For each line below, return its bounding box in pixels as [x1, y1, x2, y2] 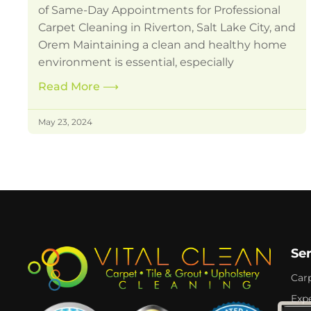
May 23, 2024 [38, 117, 93, 128]
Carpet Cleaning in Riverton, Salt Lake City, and [38, 21, 296, 35]
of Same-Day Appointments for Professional [38, 3, 281, 17]
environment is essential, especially [38, 56, 235, 69]
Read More [38, 80, 103, 94]
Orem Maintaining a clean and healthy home [38, 38, 287, 52]
